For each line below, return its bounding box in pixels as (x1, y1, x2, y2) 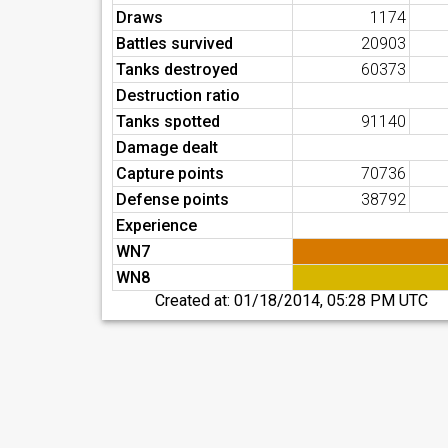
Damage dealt (116, 138, 218, 157)
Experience (116, 216, 197, 235)
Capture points (116, 164, 224, 183)
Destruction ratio (116, 86, 240, 105)
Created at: (155, 291, 235, 310)
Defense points (116, 190, 229, 209)
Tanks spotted (116, 112, 220, 131)
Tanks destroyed (116, 60, 238, 79)
